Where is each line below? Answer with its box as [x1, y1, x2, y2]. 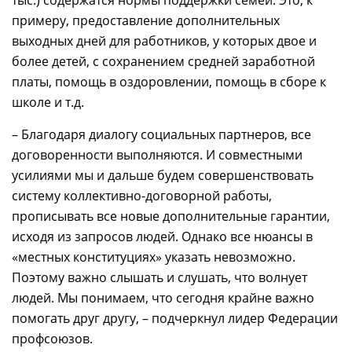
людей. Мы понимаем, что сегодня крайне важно [12, 289, 314, 307]
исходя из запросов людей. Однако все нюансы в [12, 228, 313, 246]
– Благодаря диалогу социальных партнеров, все [12, 126, 311, 144]
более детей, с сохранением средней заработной [12, 53, 315, 71]
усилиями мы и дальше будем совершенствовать [12, 167, 313, 185]
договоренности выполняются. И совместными [12, 146, 302, 164]
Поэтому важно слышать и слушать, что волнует [12, 269, 307, 287]
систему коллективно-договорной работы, [12, 187, 272, 205]
